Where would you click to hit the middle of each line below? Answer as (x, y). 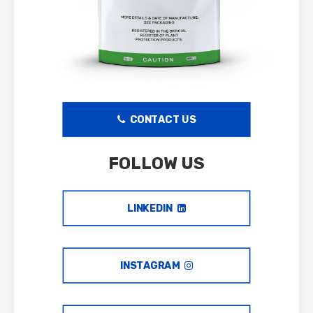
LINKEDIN (150, 208)
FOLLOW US (156, 163)
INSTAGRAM (150, 265)
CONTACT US (163, 119)
